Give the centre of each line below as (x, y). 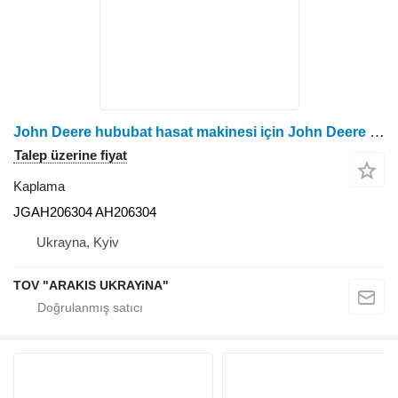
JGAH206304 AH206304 (85, 211)
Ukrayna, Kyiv (78, 242)
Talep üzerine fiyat (71, 155)
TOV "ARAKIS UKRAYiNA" (91, 285)
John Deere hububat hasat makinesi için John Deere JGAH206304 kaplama (377, 131)
